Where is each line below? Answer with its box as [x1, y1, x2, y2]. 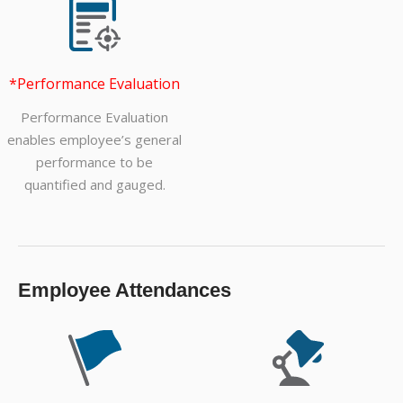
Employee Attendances [18, 279, 231, 302]
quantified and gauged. [23, 175, 166, 194]
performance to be [36, 153, 153, 172]
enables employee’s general [7, 130, 182, 149]
